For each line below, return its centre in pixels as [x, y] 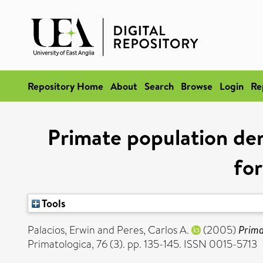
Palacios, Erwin [61, 230]
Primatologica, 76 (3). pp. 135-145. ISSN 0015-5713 [142, 244]
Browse [197, 86]
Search [159, 86]
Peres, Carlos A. [153, 230]
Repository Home [65, 86]
